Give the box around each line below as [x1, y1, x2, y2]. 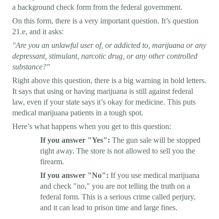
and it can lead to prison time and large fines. [40, 203, 177, 212]
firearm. [40, 157, 64, 166]
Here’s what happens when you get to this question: [12, 122, 171, 131]
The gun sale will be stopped [110, 135, 200, 144]
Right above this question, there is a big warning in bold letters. [12, 76, 206, 85]
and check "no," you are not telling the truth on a [40, 181, 190, 190]
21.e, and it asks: [12, 27, 64, 36]
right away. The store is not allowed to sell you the [40, 146, 195, 155]
